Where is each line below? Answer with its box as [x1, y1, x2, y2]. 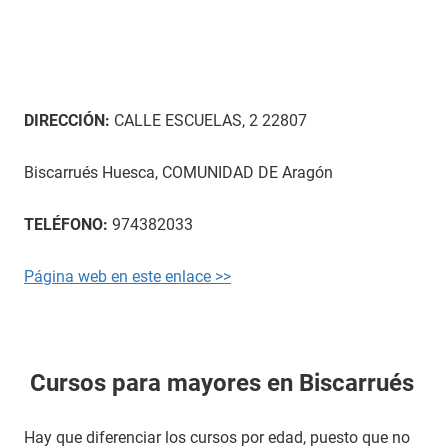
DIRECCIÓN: [24, 111, 110, 130]
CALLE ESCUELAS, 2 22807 [110, 111, 307, 130]
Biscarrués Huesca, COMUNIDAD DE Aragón [24, 163, 333, 182]
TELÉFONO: [24, 215, 108, 234]
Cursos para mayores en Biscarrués [24, 369, 414, 397]
